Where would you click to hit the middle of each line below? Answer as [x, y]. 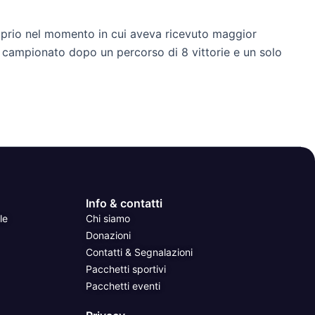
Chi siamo [108, 218]
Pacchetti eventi [123, 285]
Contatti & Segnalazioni [139, 252]
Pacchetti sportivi [126, 269]
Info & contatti [124, 203]
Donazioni [108, 235]
